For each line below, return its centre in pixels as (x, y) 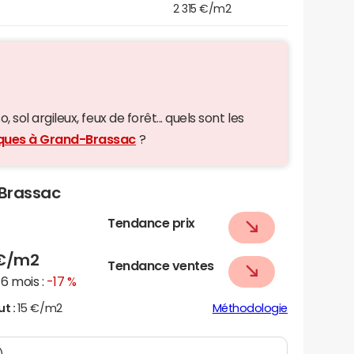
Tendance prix (151, 222)
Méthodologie (250, 308)
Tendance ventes (161, 265)
